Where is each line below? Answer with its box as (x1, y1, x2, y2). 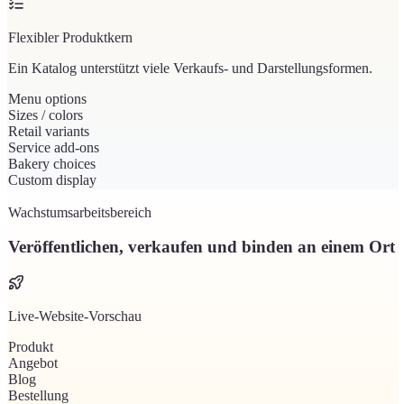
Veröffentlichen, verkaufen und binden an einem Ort (8, 237, 395, 257)
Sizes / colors (8, 106, 83, 123)
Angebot (8, 355, 58, 371)
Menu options (8, 90, 87, 106)
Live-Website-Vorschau (8, 308, 142, 324)
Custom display (8, 171, 96, 188)
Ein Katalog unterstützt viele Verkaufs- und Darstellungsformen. (8, 60, 372, 76)
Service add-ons (8, 139, 99, 155)
